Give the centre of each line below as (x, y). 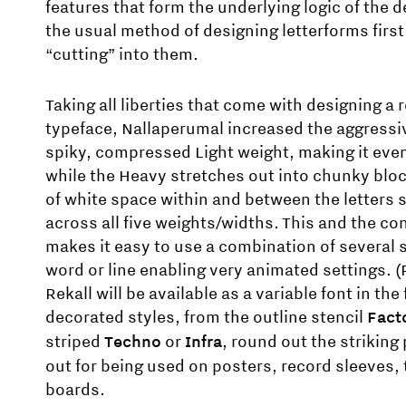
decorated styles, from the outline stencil (206, 319)
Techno (133, 344)
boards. (75, 391)
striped (75, 343)
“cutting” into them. (122, 56)
